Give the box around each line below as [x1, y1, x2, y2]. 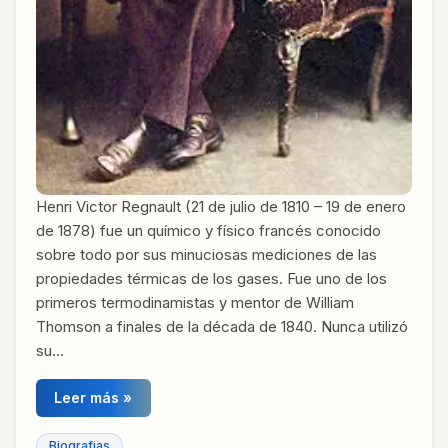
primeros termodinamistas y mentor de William [36, 293, 354, 313]
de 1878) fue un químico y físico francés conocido [36, 221, 381, 241]
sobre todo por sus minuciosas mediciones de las [36, 245, 377, 265]
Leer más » [54, 389, 133, 407]
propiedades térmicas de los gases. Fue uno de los [36, 269, 387, 289]
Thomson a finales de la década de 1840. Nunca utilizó [36, 317, 408, 337]
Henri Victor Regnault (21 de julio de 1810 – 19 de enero [36, 197, 406, 217]
